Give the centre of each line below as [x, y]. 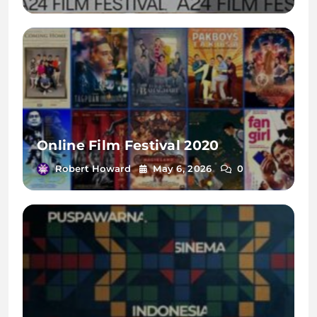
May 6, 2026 [183, 169]
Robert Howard [93, 169]
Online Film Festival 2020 [128, 146]
